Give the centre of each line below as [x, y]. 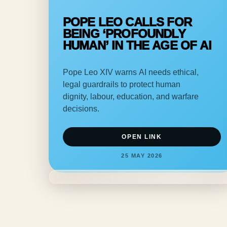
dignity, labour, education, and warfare [131, 96]
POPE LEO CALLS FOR [127, 22]
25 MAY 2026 [142, 155]
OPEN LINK [142, 137]
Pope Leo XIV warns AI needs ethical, [131, 72]
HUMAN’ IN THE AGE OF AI [137, 45]
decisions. [81, 108]
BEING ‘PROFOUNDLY [124, 33]
